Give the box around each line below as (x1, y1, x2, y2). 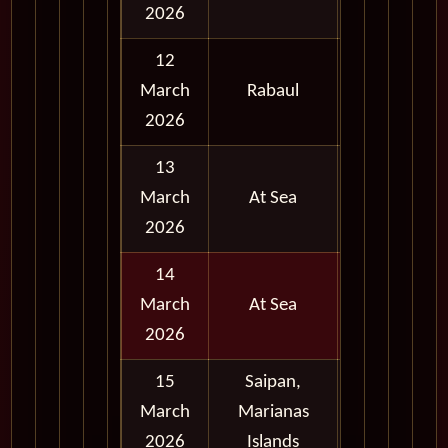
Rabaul (247, 82, 299, 102)
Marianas (237, 403, 309, 423)
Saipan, (245, 373, 301, 393)
